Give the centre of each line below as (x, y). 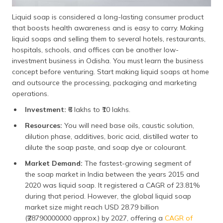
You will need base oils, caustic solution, (129, 125)
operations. (33, 93)
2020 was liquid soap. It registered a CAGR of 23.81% (112, 185)
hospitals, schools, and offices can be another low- (95, 50)
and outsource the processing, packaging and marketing (104, 82)
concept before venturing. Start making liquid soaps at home (111, 71)
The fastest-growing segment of (138, 163)
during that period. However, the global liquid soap (108, 196)
